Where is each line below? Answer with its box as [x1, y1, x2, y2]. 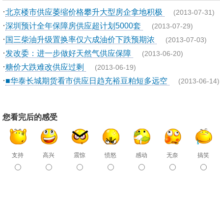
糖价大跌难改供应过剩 [5, 62, 86, 71]
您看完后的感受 [2, 113, 57, 121]
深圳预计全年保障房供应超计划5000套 [5, 21, 143, 30]
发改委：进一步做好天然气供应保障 [5, 49, 133, 57]
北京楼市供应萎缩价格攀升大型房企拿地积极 [5, 7, 165, 16]
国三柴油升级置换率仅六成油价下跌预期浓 [5, 35, 157, 44]
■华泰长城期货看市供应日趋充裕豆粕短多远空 [5, 76, 169, 85]
